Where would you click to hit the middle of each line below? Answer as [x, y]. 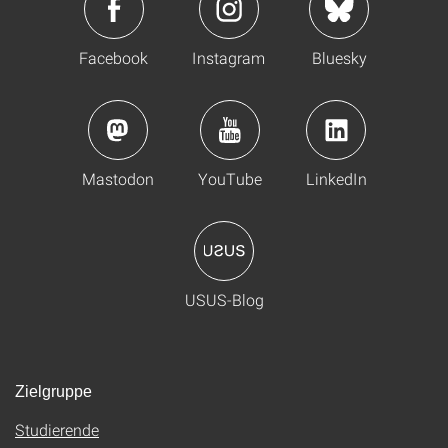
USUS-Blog [224, 299]
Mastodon [117, 178]
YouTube [229, 178]
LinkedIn [336, 178]
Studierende [57, 429]
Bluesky [339, 57]
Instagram [228, 57]
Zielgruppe [53, 391]
